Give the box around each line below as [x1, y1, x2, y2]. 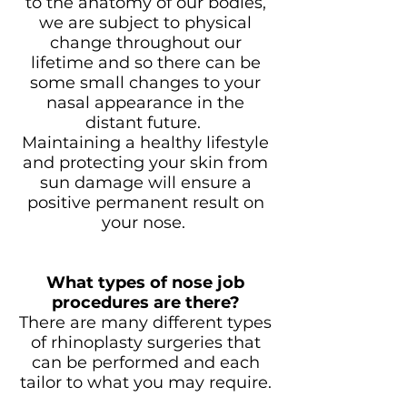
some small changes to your [30, 73, 261, 93]
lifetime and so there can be [30, 53, 261, 73]
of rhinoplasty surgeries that [30, 333, 261, 352]
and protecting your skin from [23, 153, 268, 173]
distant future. [85, 113, 205, 133]
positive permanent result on [26, 193, 264, 213]
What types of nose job [46, 273, 244, 293]
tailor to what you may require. [19, 372, 272, 392]
